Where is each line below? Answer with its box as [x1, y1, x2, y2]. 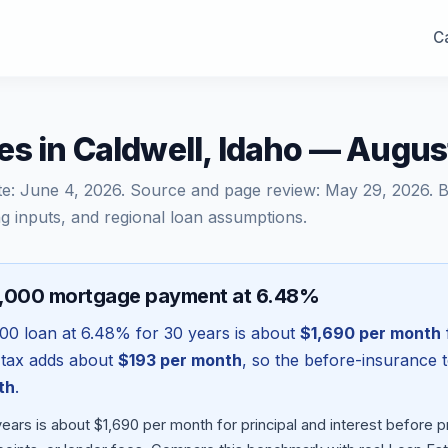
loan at [19, 323, 81, 343]
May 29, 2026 [325, 180, 429, 200]
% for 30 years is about [115, 323, 300, 343]
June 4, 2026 [20, 180, 121, 200]
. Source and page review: [121, 180, 325, 200]
